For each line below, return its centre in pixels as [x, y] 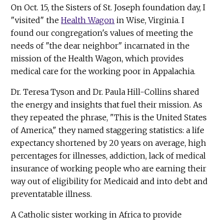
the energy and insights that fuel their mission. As [107, 105]
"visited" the [36, 20]
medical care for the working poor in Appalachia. [103, 71]
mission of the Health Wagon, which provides [97, 59]
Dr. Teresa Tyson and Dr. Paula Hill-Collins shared [105, 92]
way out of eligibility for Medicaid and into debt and [110, 181]
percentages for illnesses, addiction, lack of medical [109, 156]
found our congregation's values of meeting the [102, 33]
